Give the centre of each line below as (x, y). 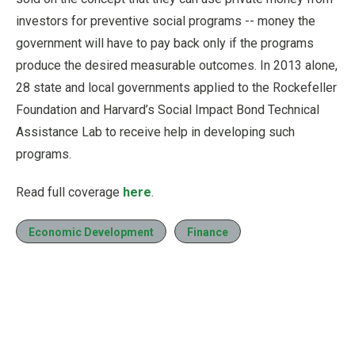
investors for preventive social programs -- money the (166, 21)
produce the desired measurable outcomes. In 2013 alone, (177, 65)
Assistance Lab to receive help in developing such (155, 132)
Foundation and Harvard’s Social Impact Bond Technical (168, 109)
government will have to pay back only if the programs (165, 43)
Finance (208, 232)
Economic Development (91, 232)
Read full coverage (69, 192)
